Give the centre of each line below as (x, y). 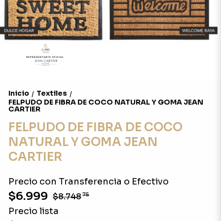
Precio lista (33, 211)
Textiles (52, 93)
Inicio (18, 93)
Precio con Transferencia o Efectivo (88, 182)
